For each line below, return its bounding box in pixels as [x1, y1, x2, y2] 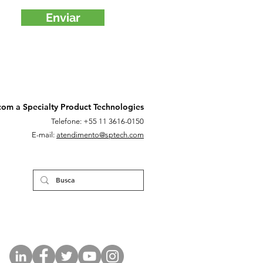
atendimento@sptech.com [56, 130, 144, 139]
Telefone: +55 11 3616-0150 [51, 117, 144, 126]
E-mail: [32, 130, 56, 139]
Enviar [45, 11, 80, 25]
